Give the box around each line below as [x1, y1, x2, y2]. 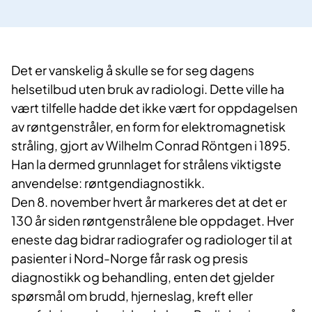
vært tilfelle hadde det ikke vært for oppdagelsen [11, 100, 297, 116]
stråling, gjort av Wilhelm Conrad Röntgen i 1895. [11, 137, 290, 154]
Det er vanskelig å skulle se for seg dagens [11, 62, 254, 79]
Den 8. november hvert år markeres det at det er [11, 194, 287, 210]
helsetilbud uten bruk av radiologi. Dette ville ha [11, 81, 284, 97]
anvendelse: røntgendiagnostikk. [11, 175, 205, 192]
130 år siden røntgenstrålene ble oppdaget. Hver [11, 212, 294, 229]
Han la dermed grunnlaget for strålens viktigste [11, 156, 281, 173]
